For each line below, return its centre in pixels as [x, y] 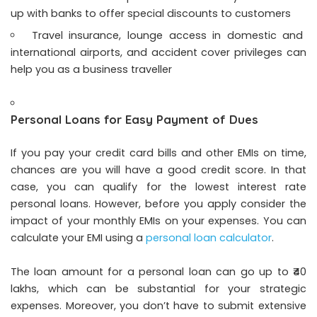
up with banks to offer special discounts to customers [151, 14]
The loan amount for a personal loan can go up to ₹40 [158, 272]
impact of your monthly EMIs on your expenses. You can [158, 221]
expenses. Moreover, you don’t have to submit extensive [158, 306]
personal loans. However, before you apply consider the [158, 204]
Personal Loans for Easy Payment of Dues [134, 120]
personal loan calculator [209, 238]
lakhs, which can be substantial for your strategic [158, 289]
